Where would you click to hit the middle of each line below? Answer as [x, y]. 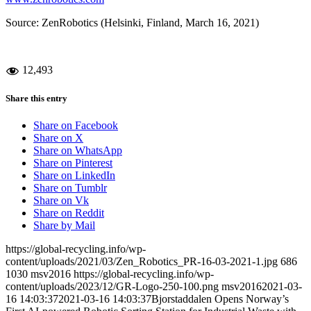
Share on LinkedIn [74, 176]
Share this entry [36, 98]
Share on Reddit [69, 213]
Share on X [58, 138]
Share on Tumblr [70, 188]
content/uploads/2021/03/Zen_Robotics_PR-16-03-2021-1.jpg [142, 262]
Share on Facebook [76, 126]
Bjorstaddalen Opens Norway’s [220, 299]
